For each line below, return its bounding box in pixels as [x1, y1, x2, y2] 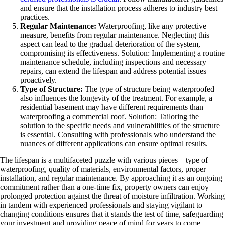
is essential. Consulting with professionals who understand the [20, 130, 216, 139]
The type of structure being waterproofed [83, 84, 214, 93]
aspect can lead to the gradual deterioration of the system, [20, 39, 200, 48]
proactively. [20, 75, 57, 84]
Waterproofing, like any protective [96, 21, 206, 30]
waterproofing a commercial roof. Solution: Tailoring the [20, 111, 199, 121]
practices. [20, 12, 50, 21]
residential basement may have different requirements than [20, 102, 203, 111]
